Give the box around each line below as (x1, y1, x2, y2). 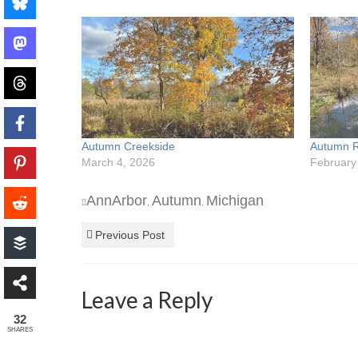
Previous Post (95, 229, 165, 242)
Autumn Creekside (82, 140, 175, 153)
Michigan (206, 193, 264, 209)
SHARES (7, 325, 33, 333)
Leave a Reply (82, 286, 213, 314)
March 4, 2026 (82, 156, 155, 169)
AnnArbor (86, 193, 147, 209)
